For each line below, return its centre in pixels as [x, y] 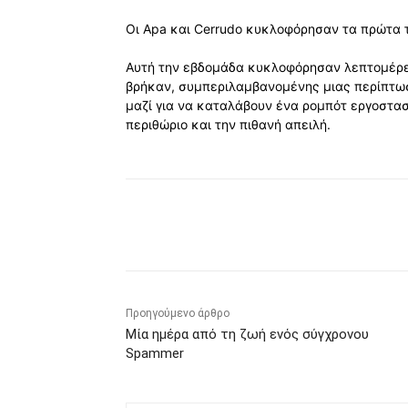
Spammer [155, 354]
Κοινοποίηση [201, 226]
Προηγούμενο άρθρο [178, 314]
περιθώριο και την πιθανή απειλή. [228, 125]
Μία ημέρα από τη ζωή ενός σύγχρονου [247, 335]
